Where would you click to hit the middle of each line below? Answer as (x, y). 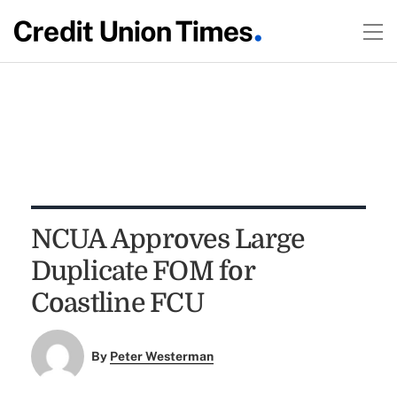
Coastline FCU (117, 303)
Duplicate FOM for (142, 271)
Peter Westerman (162, 357)
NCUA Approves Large (167, 239)
